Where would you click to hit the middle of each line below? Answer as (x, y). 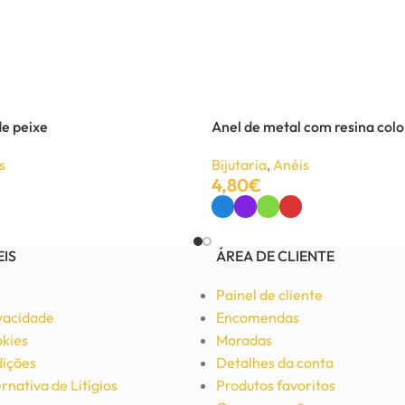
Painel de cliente (269, 295)
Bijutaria (239, 165)
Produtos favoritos (276, 386)
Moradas (244, 340)
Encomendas (258, 318)
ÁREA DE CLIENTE (275, 256)
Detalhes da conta (275, 363)
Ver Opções (245, 230)
